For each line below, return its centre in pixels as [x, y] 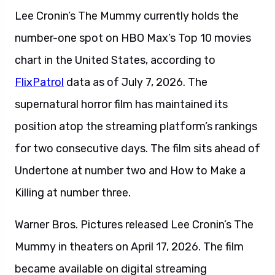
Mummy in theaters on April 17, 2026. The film [129, 247]
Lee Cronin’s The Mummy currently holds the [127, 16]
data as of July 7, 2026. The [136, 82]
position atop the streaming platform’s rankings [136, 126]
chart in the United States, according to [115, 60]
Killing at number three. [73, 193]
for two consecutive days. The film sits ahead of [137, 149]
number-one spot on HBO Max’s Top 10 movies [133, 38]
